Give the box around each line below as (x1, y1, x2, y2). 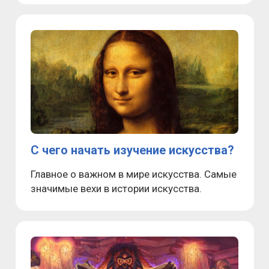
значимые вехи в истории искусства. (31, 182, 202, 195)
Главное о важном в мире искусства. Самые (31, 168, 237, 180)
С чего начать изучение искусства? (31, 142, 234, 157)
